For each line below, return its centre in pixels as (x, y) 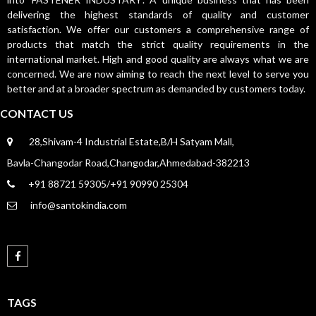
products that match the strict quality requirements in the (158, 44)
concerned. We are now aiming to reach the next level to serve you (158, 73)
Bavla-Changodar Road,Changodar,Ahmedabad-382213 (128, 162)
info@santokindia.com (79, 205)
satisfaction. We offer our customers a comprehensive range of (158, 29)
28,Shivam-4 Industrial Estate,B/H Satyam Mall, (132, 141)
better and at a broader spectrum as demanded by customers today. (157, 88)
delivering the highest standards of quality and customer (158, 14)
